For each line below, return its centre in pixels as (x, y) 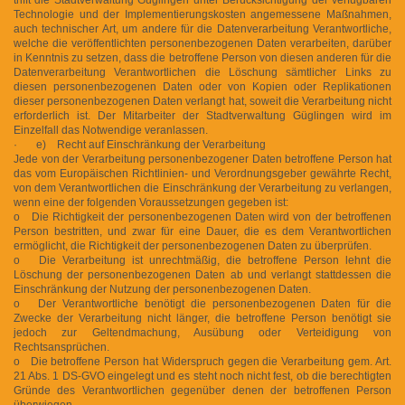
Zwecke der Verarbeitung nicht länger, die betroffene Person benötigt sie (202, 318)
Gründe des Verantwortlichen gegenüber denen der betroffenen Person (202, 390)
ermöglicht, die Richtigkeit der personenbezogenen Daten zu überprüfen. (193, 245)
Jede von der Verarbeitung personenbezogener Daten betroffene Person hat (202, 159)
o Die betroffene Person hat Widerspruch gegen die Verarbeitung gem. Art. (202, 361)
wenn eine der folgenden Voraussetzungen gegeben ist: (151, 202)
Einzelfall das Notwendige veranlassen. (111, 130)
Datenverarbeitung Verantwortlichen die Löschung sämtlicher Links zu (202, 72)
